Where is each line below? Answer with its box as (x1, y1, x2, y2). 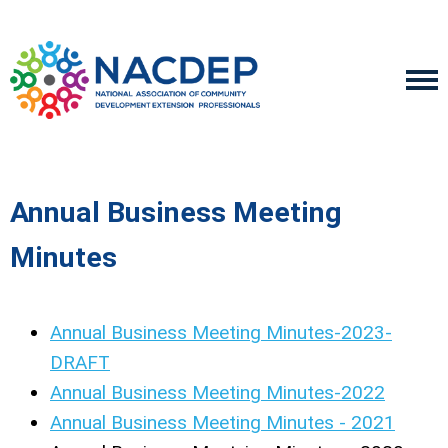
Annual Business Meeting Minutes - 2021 (50, 411, 395, 434)
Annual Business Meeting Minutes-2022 (50, 381, 385, 404)
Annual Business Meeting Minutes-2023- (50, 321, 392, 344)
